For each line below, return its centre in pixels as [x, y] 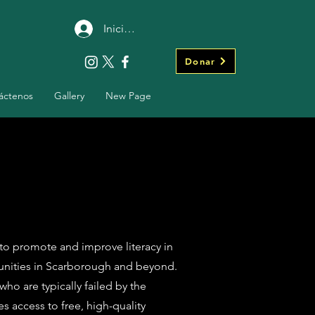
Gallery [69, 96]
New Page [128, 96]
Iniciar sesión [135, 28]
